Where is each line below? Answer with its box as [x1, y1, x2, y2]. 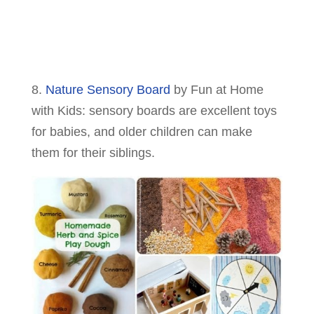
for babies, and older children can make [31, 124, 252, 139]
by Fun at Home [170, 82, 264, 97]
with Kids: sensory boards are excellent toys [31, 103, 277, 118]
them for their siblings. [31, 145, 155, 160]
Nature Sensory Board [45, 82, 170, 97]
